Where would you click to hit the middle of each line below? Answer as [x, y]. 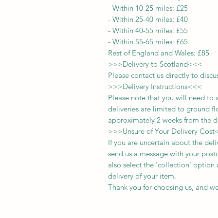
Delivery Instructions [155, 86]
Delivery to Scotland [155, 64]
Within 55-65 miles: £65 [150, 41]
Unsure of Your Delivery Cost [169, 131]
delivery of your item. [142, 176]
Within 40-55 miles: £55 [150, 30]
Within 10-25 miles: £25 [150, 8]
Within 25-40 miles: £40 [150, 19]
